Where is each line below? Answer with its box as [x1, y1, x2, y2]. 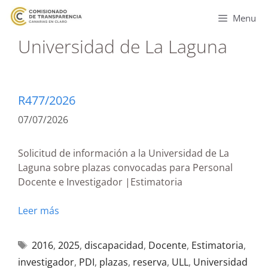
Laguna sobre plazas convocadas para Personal [18, 161, 233, 174]
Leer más [18, 204, 59, 217]
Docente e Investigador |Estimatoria [18, 175, 182, 188]
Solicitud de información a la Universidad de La [18, 147, 229, 160]
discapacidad [84, 239, 144, 252]
